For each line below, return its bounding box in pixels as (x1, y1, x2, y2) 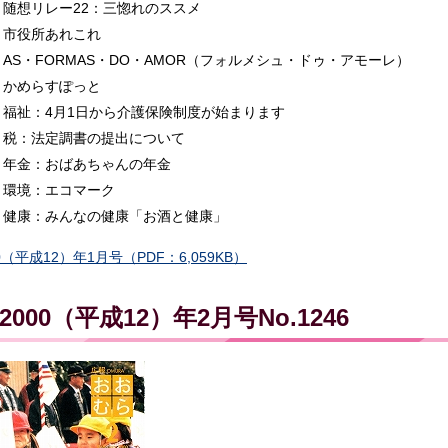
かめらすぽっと (2, 78, 101, 95)
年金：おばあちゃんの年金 (2, 156, 171, 173)
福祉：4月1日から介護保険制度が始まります (2, 104, 285, 121)
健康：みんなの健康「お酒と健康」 (2, 208, 227, 225)
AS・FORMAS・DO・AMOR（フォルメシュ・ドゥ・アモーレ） (2, 52, 410, 69)
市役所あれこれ (2, 26, 101, 43)
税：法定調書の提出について (2, 130, 185, 147)
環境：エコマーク (2, 182, 115, 199)
